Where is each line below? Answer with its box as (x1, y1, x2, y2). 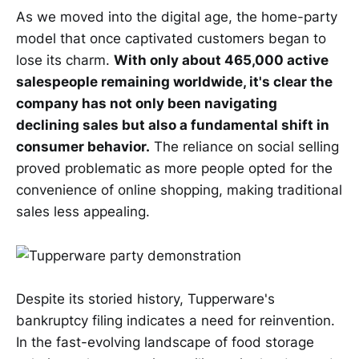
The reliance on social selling (150, 139, 339, 155)
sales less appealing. (16, 204, 150, 220)
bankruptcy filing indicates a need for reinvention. (16, 312, 335, 329)
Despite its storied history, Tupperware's (16, 290, 275, 307)
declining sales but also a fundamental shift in (16, 117, 329, 134)
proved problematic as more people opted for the (16, 160, 333, 177)
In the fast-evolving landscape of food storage (16, 333, 314, 350)
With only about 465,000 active (114, 52, 329, 69)
